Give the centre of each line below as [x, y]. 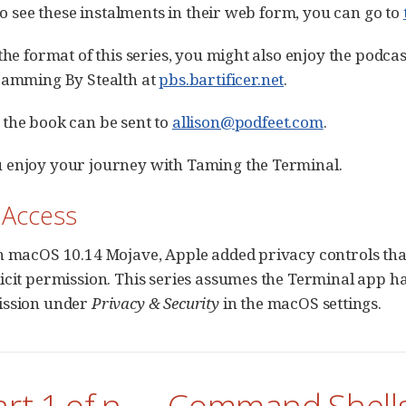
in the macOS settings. [300, 303]
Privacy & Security [155, 303]
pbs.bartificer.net [222, 79]
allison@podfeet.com [247, 121]
